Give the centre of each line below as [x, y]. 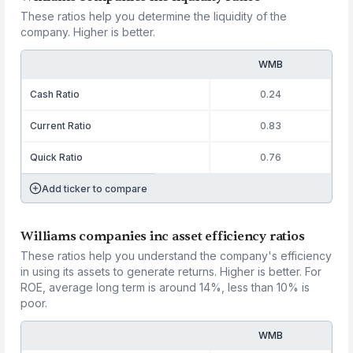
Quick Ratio [57, 157]
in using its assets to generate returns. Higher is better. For [171, 271]
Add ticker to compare [95, 188]
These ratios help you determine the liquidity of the [154, 16]
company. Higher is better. [88, 32]
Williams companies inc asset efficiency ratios [163, 236]
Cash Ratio [55, 94]
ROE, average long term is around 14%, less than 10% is [165, 287]
